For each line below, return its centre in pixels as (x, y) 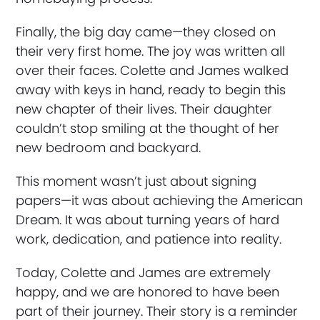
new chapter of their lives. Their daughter (144, 109)
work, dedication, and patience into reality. (149, 239)
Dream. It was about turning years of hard (148, 220)
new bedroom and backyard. (109, 147)
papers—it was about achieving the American (160, 200)
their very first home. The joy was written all (151, 51)
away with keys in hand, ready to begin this (151, 90)
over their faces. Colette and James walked (152, 70)
